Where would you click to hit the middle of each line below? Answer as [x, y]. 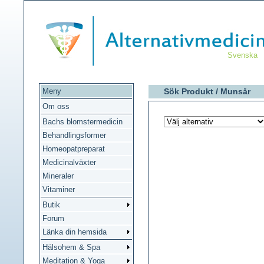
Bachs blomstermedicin [82, 122]
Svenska [242, 55]
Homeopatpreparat [74, 149]
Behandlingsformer [74, 135]
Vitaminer [59, 189]
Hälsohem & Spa [71, 247]
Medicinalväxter [69, 162]
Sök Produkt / [192, 91]
